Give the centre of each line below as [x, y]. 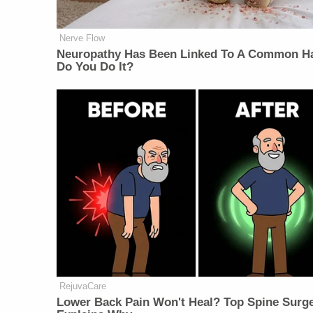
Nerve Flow [82, 38]
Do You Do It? [95, 67]
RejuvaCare [83, 286]
